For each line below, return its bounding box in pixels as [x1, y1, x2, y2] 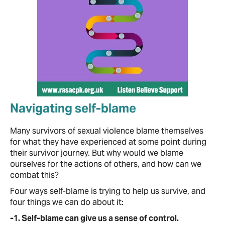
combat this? [10, 170, 59, 180]
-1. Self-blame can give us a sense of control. [10, 213, 180, 223]
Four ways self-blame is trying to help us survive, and [10, 186, 205, 196]
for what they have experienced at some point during [10, 137, 206, 147]
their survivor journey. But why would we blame [10, 148, 183, 158]
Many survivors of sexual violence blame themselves [10, 126, 203, 136]
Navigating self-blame [10, 100, 136, 116]
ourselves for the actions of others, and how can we [10, 159, 201, 169]
